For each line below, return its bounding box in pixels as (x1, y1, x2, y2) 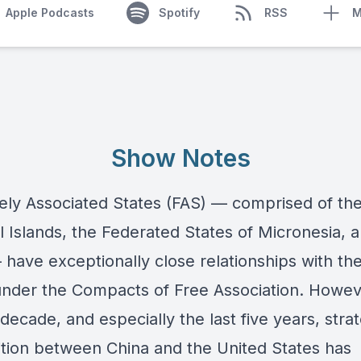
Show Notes (110, 143, 251, 172)
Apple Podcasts (5, 6, 94, 19)
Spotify (158, 6, 200, 19)
